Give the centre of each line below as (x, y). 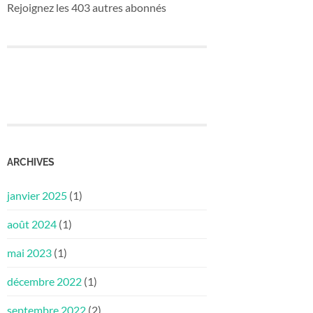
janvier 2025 (37, 196)
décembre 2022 (44, 282)
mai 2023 (29, 253)
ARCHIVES (31, 162)
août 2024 (32, 224)
